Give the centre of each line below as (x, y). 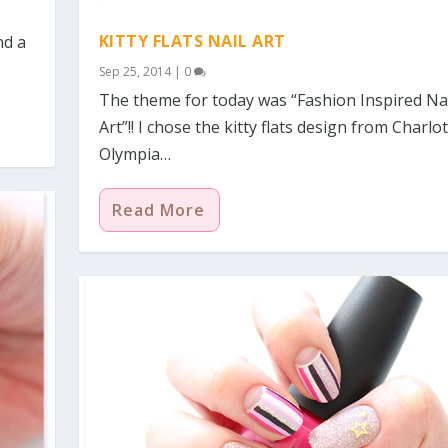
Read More (158, 209)
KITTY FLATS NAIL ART (192, 40)
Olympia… (134, 153)
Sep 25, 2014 (134, 71)
